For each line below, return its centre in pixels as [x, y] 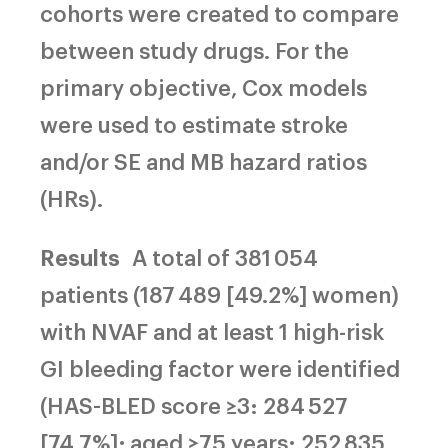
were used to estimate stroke [194, 123]
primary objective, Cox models [203, 86]
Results [80, 256]
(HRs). [71, 197]
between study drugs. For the [194, 49]
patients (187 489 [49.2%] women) [219, 293]
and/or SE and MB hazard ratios [203, 160]
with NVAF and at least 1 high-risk [212, 330]
